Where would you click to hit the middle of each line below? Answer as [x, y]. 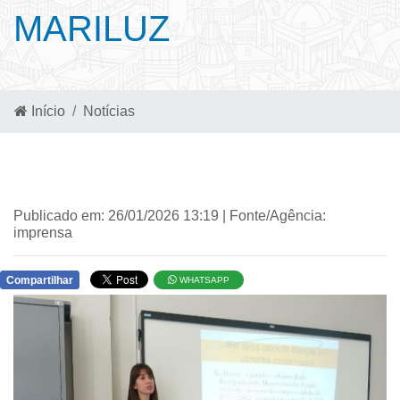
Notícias [109, 111]
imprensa [43, 233]
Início [46, 111]
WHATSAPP [204, 280]
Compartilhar [40, 280]
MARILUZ [92, 29]
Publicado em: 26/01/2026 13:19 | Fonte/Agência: [170, 216]
